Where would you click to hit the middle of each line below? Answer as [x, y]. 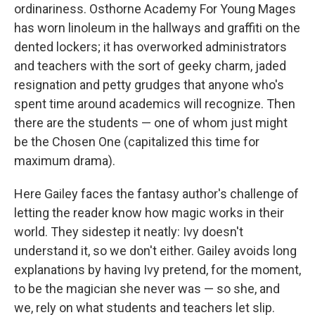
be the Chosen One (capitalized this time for [137, 142]
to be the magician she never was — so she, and [147, 289]
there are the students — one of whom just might [151, 123]
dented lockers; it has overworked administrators [150, 47]
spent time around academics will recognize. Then [155, 104]
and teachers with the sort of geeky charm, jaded [150, 66]
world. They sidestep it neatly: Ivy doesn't [129, 232]
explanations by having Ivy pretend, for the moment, [157, 270]
